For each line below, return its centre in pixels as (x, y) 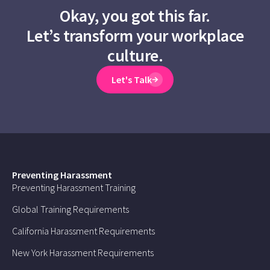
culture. (135, 55)
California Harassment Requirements (83, 231)
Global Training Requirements (71, 209)
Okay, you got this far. (135, 15)
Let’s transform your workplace (135, 35)
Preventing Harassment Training (74, 187)
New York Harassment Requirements (83, 252)
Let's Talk (132, 79)
